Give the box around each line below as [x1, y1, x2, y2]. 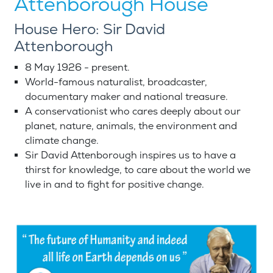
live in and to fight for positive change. [25, 179, 204, 191]
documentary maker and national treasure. [25, 91, 228, 104]
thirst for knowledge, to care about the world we [25, 164, 250, 177]
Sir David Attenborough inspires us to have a [25, 149, 236, 162]
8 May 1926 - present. [25, 62, 130, 74]
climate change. [25, 135, 99, 147]
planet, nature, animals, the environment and [25, 120, 237, 133]
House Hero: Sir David [14, 21, 165, 39]
